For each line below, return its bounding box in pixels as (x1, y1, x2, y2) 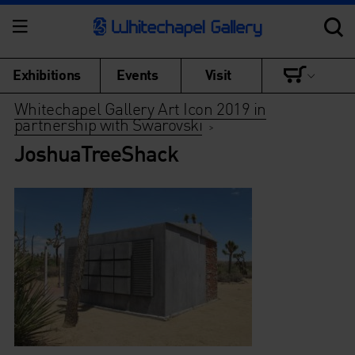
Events (116, 65, 158, 83)
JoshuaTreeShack (13, 139, 178, 167)
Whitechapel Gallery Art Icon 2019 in (13, 97, 267, 119)
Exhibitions (13, 65, 81, 83)
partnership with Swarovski (13, 113, 203, 135)
